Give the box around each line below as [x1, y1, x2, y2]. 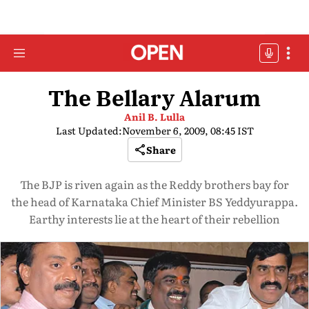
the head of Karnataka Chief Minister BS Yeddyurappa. [11, 193, 298, 210]
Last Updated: [55, 123, 122, 137]
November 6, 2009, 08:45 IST [121, 123, 254, 137]
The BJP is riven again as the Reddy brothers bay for [20, 176, 289, 192]
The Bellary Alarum [48, 83, 261, 112]
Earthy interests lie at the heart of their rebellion [29, 210, 280, 227]
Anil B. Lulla [124, 110, 185, 123]
